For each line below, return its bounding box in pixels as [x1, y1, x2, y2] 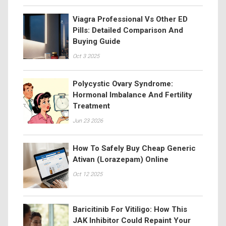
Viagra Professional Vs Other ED [73, 15, 188, 24]
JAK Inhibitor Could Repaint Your [73, 216, 191, 225]
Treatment [73, 101, 110, 110]
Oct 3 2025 [73, 53, 99, 60]
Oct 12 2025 [73, 171, 102, 178]
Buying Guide [73, 37, 121, 46]
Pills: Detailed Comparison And [73, 26, 183, 35]
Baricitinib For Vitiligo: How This [73, 205, 187, 214]
